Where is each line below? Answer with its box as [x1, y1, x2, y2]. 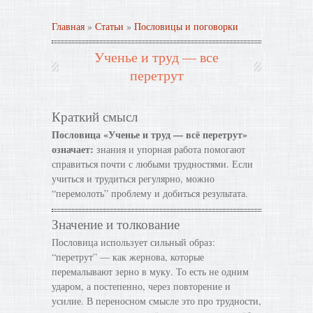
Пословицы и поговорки [134, 20, 238, 33]
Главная [52, 20, 85, 33]
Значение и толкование [52, 215, 180, 233]
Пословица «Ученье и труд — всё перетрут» [52, 127, 247, 142]
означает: [52, 142, 94, 156]
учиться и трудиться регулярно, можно [52, 172, 214, 185]
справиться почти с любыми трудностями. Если [52, 157, 253, 170]
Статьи [95, 20, 124, 33]
